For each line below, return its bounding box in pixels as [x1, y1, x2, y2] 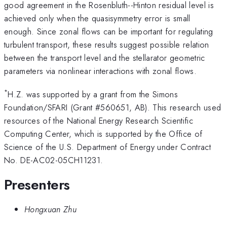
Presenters [4, 174, 70, 195]
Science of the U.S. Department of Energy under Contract [4, 141, 211, 154]
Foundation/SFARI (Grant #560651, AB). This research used [4, 101, 221, 114]
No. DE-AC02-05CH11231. [4, 154, 103, 167]
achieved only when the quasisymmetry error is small [4, 12, 191, 24]
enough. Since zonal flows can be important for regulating [4, 25, 213, 37]
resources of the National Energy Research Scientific [4, 115, 194, 127]
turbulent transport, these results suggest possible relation [4, 38, 209, 51]
